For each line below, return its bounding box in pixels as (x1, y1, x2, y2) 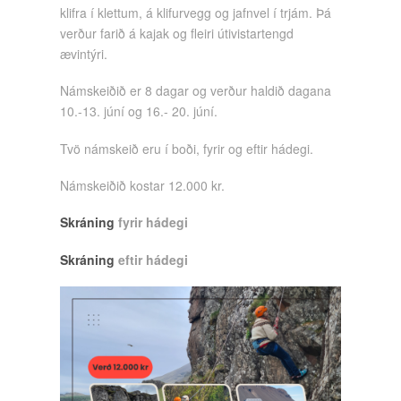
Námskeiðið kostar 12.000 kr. (60, 176, 226, 195)
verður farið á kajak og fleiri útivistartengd (60, 23, 294, 42)
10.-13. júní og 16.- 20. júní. (60, 102, 218, 121)
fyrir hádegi (115, 213, 189, 232)
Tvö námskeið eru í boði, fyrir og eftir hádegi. (60, 139, 314, 158)
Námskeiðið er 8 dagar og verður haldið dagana (60, 81, 332, 100)
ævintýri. (60, 44, 108, 63)
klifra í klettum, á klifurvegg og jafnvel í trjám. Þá (60, 3, 332, 21)
